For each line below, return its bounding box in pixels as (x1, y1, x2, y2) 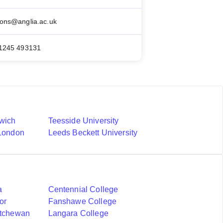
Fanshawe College (48, 197, 116, 206)
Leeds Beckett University (48, 128, 138, 137)
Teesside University (48, 116, 119, 125)
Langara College (48, 209, 109, 218)
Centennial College (48, 185, 118, 194)
